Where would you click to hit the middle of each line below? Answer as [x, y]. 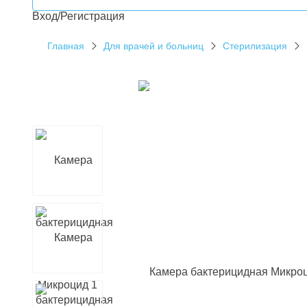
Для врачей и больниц [153, 46]
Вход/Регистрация [78, 16]
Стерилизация [255, 46]
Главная [66, 46]
